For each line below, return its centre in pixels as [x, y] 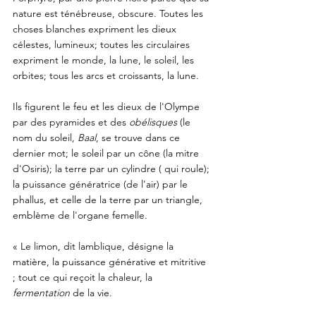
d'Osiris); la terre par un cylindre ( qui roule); [113, 168]
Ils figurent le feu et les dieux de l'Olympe [108, 106]
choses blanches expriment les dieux [96, 29]
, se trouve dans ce [139, 137]
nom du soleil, [45, 137]
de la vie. [94, 292]
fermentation [43, 292]
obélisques [154, 122]
